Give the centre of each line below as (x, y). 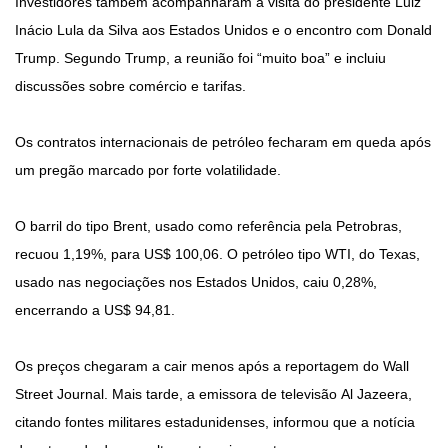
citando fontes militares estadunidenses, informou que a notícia (215, 422)
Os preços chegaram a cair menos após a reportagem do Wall (212, 366)
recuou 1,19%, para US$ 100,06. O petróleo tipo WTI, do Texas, (217, 254)
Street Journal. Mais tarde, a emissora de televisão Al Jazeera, (213, 394)
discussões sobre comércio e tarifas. (130, 86)
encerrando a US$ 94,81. (95, 310)
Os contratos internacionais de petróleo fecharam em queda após (223, 142)
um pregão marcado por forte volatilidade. (148, 170)
